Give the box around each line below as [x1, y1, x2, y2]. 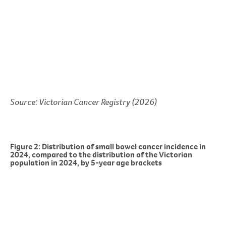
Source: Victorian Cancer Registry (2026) [10, 95, 157, 107]
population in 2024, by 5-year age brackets [10, 157, 162, 167]
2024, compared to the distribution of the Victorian [10, 149, 192, 159]
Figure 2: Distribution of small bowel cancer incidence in [10, 141, 206, 151]
